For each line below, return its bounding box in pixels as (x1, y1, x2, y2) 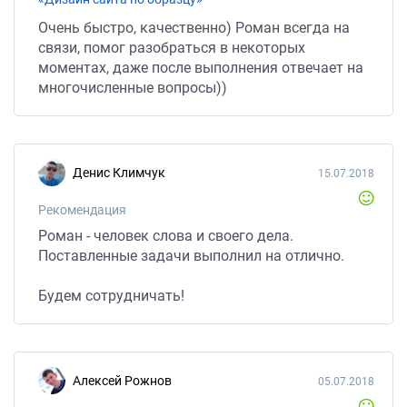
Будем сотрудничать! (38, 287, 184, 304)
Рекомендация (38, 203, 126, 217)
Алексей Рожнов (81, 373, 172, 388)
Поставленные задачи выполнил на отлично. (38, 247, 344, 264)
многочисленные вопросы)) (38, 79, 227, 96)
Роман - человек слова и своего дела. (38, 227, 293, 244)
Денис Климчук (83, 165, 165, 180)
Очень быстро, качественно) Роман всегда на (38, 19, 350, 36)
